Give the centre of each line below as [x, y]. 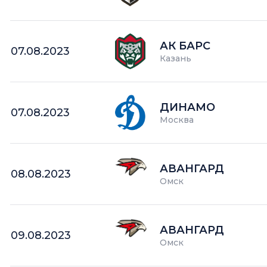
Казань [176, 58]
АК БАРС [185, 46]
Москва [177, 119]
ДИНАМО [188, 107]
